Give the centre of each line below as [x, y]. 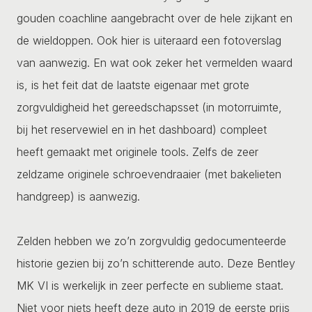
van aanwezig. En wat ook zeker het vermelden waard [155, 62]
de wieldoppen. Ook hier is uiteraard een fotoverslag [149, 40]
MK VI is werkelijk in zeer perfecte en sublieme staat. [150, 285]
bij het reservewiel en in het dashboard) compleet [142, 129]
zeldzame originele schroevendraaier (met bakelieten [149, 174]
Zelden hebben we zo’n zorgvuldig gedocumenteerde [151, 241]
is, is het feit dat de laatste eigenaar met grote [133, 85]
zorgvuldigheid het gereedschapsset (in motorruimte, [149, 107]
